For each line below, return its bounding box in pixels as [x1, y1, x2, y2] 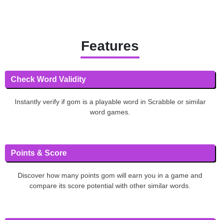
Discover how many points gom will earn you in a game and [18, 171, 202, 179]
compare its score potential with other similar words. [29, 181, 191, 190]
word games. [90, 108, 130, 116]
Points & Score [11, 148, 67, 157]
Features [81, 38, 139, 54]
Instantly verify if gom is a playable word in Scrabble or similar [14, 97, 206, 106]
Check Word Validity [11, 75, 86, 83]
